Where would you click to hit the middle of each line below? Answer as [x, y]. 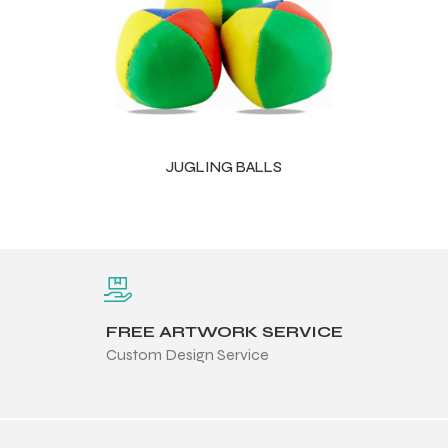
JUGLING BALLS [224, 166]
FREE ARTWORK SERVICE [224, 331]
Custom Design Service [187, 354]
